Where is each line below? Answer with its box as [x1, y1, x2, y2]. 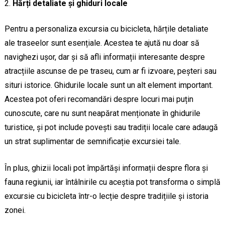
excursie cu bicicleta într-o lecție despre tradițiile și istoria [4, 191, 208, 201]
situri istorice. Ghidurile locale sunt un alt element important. [4, 80, 213, 90]
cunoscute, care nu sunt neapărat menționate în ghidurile [4, 108, 200, 119]
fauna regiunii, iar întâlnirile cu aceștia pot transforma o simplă [4, 177, 220, 187]
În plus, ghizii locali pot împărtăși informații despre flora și [4, 163, 208, 173]
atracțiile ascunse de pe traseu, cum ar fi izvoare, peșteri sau [4, 66, 216, 76]
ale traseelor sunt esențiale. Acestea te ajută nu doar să [4, 38, 199, 48]
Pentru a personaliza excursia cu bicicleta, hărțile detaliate [4, 24, 208, 34]
